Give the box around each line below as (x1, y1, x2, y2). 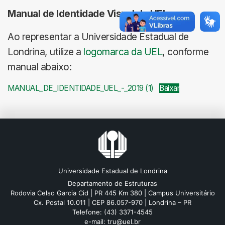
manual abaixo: (8, 61, 71, 73)
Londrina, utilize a (8, 46, 83, 58)
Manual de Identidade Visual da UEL (8, 8, 168, 20)
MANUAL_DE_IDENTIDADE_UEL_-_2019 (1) (8, 83, 154, 93)
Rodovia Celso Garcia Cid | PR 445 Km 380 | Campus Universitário (10, 189, 215, 197)
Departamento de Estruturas (68, 179, 157, 187)
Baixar (159, 83, 180, 93)
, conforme (162, 46, 208, 58)
